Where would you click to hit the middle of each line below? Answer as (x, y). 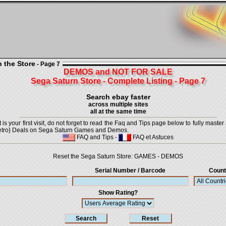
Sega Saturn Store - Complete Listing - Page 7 (118, 81)
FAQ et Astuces (152, 137)
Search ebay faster (118, 97)
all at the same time (118, 111)
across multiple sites (118, 104)
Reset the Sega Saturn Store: (94, 156)
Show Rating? (118, 193)
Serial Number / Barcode (130, 171)
